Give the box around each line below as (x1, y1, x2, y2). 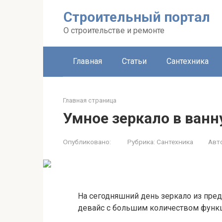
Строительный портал (63, 9, 210, 25)
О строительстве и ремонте (63, 26, 165, 35)
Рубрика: (127, 138, 155, 146)
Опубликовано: (63, 138, 111, 146)
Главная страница (63, 97, 116, 104)
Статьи (122, 56, 147, 66)
